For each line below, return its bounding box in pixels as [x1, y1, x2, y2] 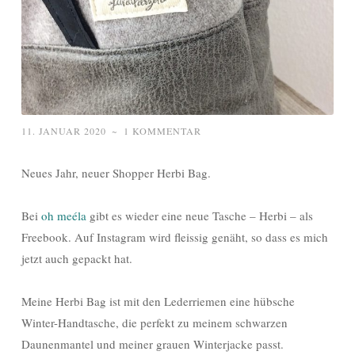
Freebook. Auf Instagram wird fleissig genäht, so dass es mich [21, 229, 328, 246]
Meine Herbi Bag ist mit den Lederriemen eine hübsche [21, 293, 295, 310]
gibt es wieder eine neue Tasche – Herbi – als [86, 208, 313, 224]
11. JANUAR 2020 [21, 124, 106, 138]
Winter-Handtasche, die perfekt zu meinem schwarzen [21, 315, 288, 331]
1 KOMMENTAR [124, 124, 201, 138]
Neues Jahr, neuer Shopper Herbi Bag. [21, 165, 211, 181]
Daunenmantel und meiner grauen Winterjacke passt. [21, 336, 284, 353]
